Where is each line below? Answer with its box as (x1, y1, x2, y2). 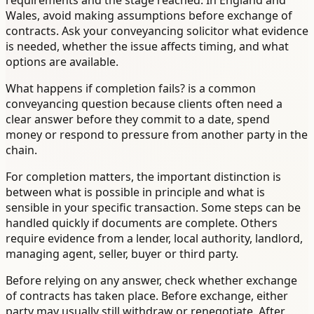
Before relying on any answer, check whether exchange (6, 273, 297, 289)
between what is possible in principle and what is (6, 184, 265, 200)
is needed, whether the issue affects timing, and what (6, 39, 289, 55)
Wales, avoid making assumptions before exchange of (6, 8, 292, 24)
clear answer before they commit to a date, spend (6, 111, 270, 128)
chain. (6, 142, 37, 158)
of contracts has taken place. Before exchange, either (6, 288, 288, 304)
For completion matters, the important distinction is (6, 169, 281, 185)
